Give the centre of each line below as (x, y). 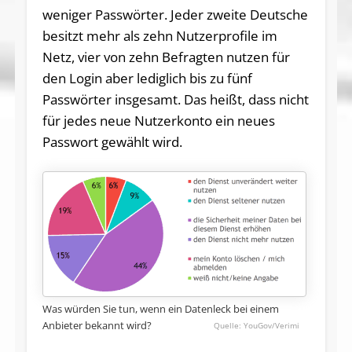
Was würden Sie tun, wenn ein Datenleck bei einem (160, 309)
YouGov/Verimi (271, 326)
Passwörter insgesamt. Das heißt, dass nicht (175, 99)
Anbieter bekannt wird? (97, 326)
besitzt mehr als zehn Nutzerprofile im (159, 35)
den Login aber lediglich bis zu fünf (147, 78)
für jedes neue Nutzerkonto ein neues (158, 120)
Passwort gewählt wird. (112, 141)
